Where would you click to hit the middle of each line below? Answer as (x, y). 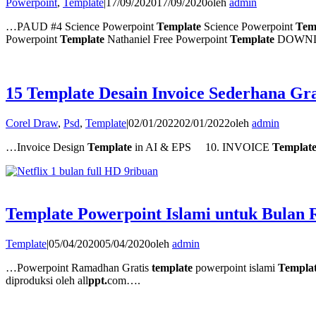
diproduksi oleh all (47, 281)
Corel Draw (32, 123)
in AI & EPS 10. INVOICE (202, 147)
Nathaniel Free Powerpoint (167, 39)
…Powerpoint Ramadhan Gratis (79, 268)
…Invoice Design (47, 147)
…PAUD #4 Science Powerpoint (81, 27)
